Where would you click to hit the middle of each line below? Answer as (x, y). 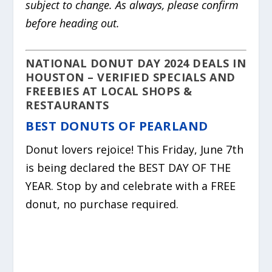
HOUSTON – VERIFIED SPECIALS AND (131, 77)
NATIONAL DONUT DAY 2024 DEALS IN (136, 63)
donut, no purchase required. (102, 204)
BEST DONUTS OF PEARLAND (117, 126)
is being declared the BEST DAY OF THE (128, 167)
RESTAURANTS (67, 105)
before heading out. (73, 23)
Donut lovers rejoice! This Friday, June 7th (135, 149)
